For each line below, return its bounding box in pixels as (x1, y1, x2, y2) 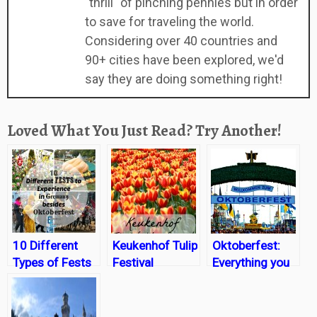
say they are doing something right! (85, 71, 282, 86)
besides (13, 289, 54, 304)
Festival (113, 255, 154, 270)
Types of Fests (13, 255, 91, 270)
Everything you (212, 255, 289, 270)
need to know (212, 272, 284, 287)
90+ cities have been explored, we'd (85, 52, 284, 67)
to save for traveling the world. (85, 13, 254, 29)
